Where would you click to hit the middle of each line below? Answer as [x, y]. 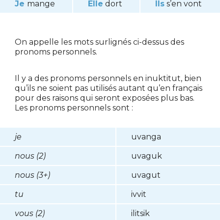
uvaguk [147, 156]
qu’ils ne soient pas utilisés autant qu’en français [109, 88]
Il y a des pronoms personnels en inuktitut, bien [108, 79]
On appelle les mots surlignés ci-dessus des [99, 42]
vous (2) [30, 214]
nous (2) [30, 156]
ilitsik [140, 214]
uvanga [146, 137]
